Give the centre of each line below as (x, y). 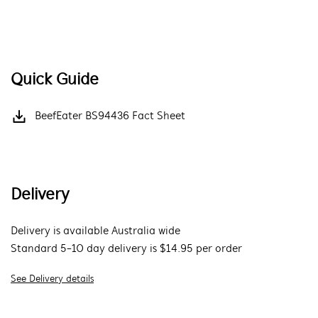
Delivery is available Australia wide (95, 231)
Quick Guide (55, 80)
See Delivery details (52, 279)
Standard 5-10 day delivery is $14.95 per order (126, 249)
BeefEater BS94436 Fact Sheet (110, 116)
